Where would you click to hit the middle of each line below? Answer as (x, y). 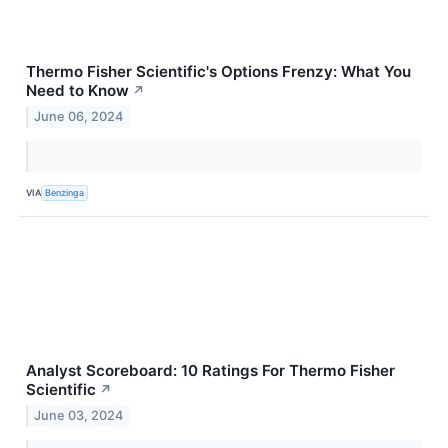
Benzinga (65, 192)
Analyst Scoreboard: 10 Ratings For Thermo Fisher (210, 371)
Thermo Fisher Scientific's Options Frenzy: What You (218, 72)
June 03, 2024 (79, 415)
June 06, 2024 (79, 117)
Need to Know (77, 91)
